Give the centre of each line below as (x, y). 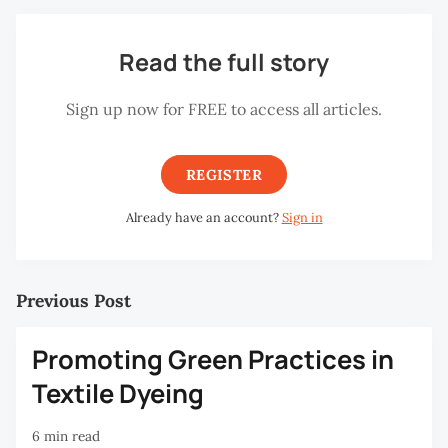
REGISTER (224, 174)
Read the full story (224, 62)
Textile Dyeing (118, 393)
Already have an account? (203, 217)
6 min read (66, 435)
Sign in (302, 217)
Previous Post (73, 300)
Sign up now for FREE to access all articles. (224, 108)
